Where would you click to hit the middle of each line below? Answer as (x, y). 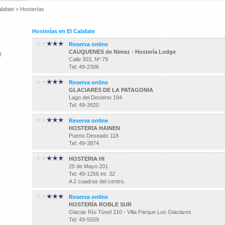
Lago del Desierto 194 (95, 97)
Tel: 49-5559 (84, 219)
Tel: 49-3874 (84, 143)
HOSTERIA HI (87, 159)
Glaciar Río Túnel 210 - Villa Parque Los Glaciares (130, 212)
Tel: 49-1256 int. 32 (92, 174)
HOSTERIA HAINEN (94, 128)
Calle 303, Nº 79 (88, 59)
